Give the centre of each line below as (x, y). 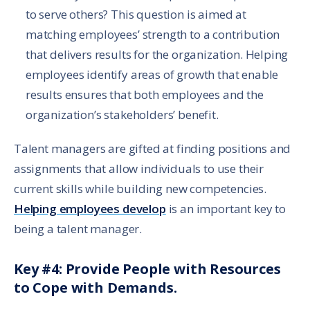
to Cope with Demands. (95, 287)
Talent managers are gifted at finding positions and (153, 148)
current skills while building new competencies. (140, 188)
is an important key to (226, 208)
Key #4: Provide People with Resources (147, 268)
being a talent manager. (78, 228)
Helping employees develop (90, 208)
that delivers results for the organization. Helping (157, 54)
